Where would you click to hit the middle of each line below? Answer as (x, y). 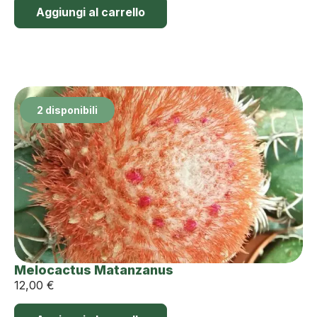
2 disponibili (67, 110)
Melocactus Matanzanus (94, 270)
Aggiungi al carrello (91, 12)
